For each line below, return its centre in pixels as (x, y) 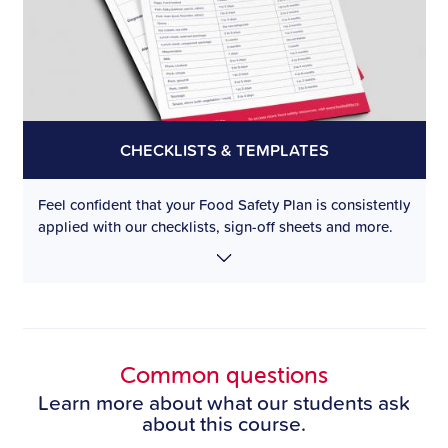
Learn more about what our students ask (224, 402)
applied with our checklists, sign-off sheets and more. (217, 226)
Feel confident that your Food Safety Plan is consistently (223, 204)
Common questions (224, 374)
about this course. (224, 423)
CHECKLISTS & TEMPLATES (224, 149)
